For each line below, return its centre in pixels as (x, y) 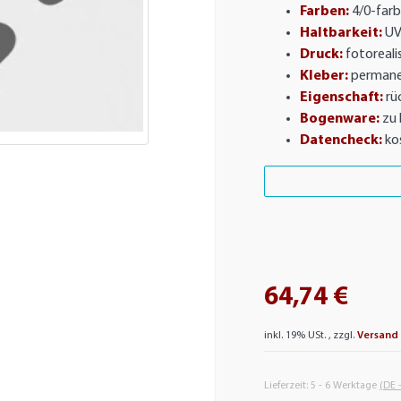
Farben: (324, 11)
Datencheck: (341, 140)
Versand (377, 335)
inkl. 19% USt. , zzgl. (310, 335)
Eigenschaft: (341, 97)
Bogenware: (339, 119)
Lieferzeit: (287, 385)
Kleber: (324, 76)
